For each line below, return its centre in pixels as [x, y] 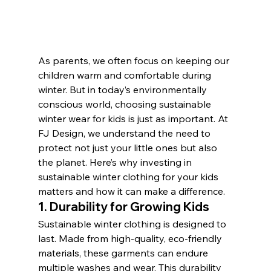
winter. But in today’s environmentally [123, 89]
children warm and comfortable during [126, 75]
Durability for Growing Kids [129, 206]
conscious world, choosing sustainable [126, 104]
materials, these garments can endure [124, 253]
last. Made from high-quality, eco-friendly [131, 238]
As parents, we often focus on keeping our [135, 60]
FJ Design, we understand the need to [125, 133]
